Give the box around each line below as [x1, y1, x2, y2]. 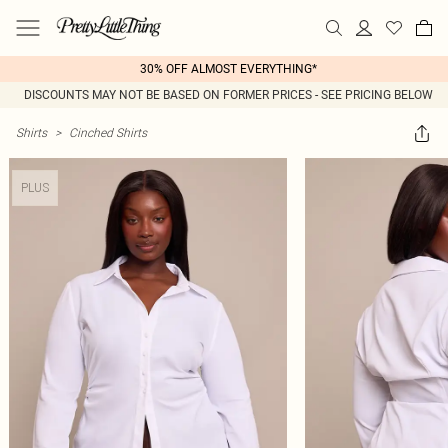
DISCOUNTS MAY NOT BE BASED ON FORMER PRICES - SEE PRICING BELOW [23, 88, 433, 102]
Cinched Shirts [69, 125, 147, 140]
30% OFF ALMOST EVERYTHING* [139, 62, 317, 76]
